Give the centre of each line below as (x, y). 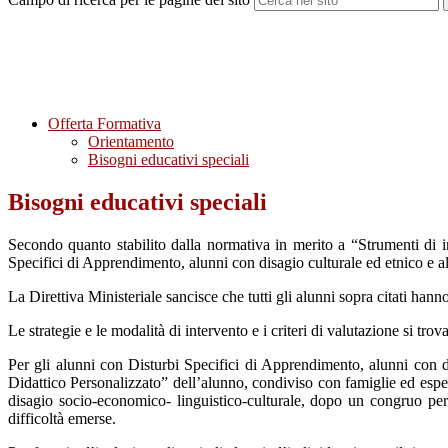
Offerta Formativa (104, 124)
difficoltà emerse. (62, 419)
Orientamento (131, 142)
